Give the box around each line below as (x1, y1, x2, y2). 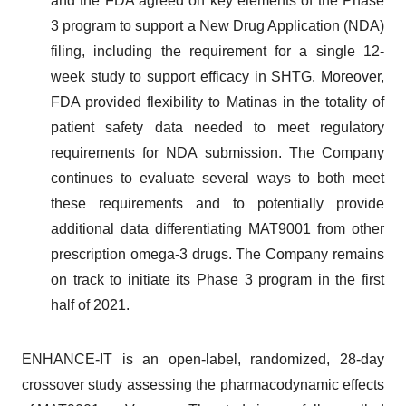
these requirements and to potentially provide (51, 195, 384, 211)
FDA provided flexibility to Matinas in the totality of (51, 93, 384, 110)
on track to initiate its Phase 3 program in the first (51, 271, 384, 287)
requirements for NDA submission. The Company (51, 144, 384, 160)
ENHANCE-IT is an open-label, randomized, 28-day (22, 351, 384, 367)
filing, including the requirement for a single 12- (51, 43, 384, 59)
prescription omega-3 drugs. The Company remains (51, 246, 384, 262)
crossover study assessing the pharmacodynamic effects (22, 376, 384, 392)
